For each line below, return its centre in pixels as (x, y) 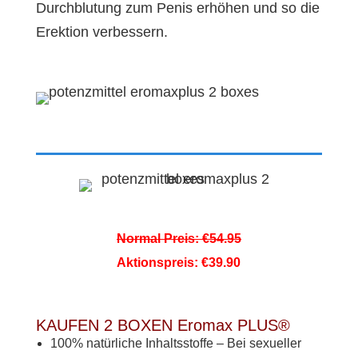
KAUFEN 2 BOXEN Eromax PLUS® (163, 325)
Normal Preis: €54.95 (179, 239)
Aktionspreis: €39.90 (179, 263)
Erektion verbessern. (101, 32)
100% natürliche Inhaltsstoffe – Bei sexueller (175, 343)
